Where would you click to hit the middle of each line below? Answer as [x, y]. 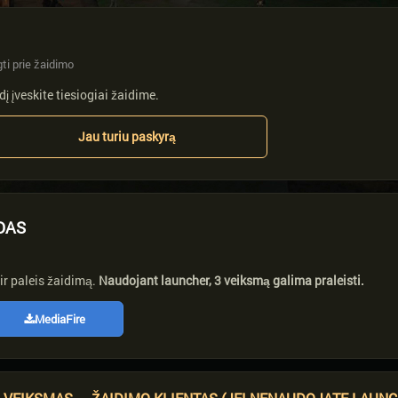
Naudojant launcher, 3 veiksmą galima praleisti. [231, 280]
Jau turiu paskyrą [127, 136]
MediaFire [60, 319]
